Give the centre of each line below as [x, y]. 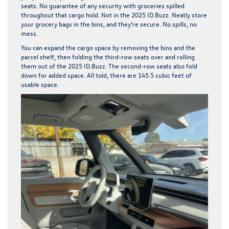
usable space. [41, 84]
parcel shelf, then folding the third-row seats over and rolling [108, 57]
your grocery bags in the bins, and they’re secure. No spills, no [109, 24]
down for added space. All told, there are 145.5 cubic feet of [106, 75]
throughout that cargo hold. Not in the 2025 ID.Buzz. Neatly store [114, 15]
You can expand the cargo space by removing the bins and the [108, 48]
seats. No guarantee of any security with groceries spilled [103, 6]
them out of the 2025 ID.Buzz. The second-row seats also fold [109, 66]
